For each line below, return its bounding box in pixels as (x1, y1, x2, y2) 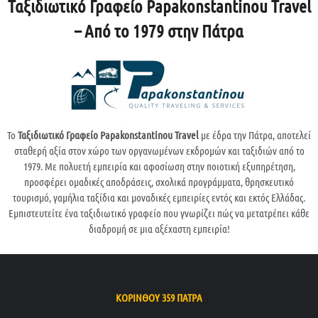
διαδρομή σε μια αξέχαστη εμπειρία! (88, 222, 230, 236)
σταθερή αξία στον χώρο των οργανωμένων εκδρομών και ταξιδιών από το (13, 144, 305, 158)
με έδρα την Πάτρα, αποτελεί (199, 128, 311, 142)
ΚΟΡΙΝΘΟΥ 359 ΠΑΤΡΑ (116, 291, 202, 305)
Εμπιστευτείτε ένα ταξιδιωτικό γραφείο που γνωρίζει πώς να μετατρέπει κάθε (9, 207, 309, 220)
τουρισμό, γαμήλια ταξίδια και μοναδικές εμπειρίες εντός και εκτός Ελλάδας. (13, 191, 305, 204)
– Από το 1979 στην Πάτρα (75, 20, 243, 42)
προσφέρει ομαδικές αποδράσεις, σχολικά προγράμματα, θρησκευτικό (24, 175, 294, 189)
